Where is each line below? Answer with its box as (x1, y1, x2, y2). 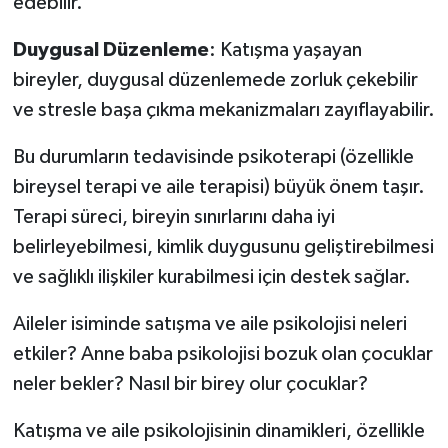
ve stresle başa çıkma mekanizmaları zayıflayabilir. (12, 99, 435, 120)
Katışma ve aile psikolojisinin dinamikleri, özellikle (12, 420, 425, 441)
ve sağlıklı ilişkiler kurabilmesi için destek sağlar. (12, 266, 411, 287)
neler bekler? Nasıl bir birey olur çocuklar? (12, 373, 372, 394)
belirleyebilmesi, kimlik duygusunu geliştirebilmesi (12, 236, 434, 257)
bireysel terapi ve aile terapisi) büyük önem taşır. (12, 176, 425, 197)
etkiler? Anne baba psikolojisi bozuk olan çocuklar (12, 343, 433, 364)
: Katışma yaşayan (208, 39, 362, 60)
